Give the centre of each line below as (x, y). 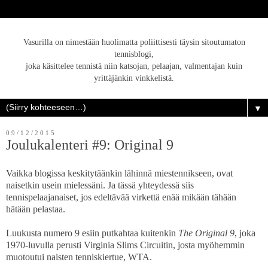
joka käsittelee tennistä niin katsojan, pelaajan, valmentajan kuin (134, 66)
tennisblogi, (134, 54)
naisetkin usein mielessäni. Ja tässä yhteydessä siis (100, 185)
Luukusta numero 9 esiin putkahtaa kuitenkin (92, 233)
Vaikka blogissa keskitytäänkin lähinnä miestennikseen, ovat (119, 173)
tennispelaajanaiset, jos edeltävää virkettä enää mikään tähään (121, 197)
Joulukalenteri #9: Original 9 (90, 145)
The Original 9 (206, 233)
